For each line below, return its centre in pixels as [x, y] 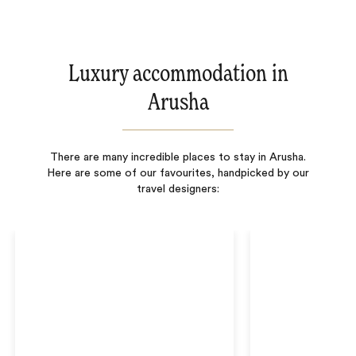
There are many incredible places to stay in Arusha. [178, 158]
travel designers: [178, 190]
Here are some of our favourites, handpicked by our [178, 174]
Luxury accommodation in [178, 75]
